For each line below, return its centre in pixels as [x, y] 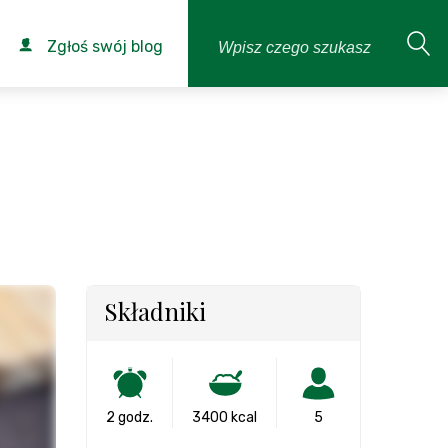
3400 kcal [224, 417]
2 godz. [129, 417]
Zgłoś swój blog [103, 46]
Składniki [155, 311]
